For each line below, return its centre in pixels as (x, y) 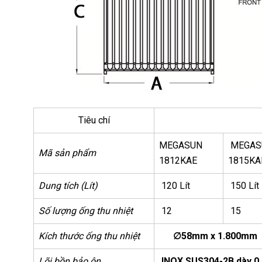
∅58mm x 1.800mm (208, 236)
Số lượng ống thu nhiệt (86, 211)
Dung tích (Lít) (68, 185)
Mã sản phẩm (67, 153)
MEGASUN (181, 145)
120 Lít (175, 185)
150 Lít (244, 185)
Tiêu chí (94, 120)
